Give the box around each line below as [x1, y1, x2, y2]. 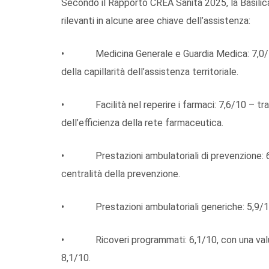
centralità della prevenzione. [61, 168, 180, 180]
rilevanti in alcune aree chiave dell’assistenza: [61, 14, 250, 26]
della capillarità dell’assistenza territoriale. [61, 65, 238, 77]
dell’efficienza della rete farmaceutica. [61, 116, 223, 128]
